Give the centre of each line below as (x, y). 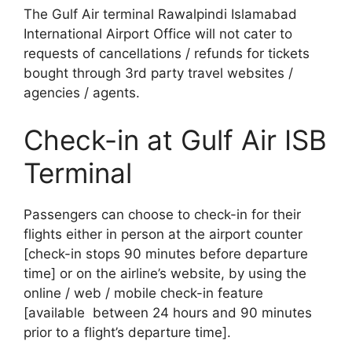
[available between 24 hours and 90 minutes (168, 312)
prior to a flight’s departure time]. (127, 332)
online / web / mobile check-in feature (143, 293)
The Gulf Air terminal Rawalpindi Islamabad (160, 15)
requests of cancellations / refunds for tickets (167, 54)
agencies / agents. (82, 93)
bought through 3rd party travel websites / (158, 73)
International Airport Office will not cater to (158, 34)
